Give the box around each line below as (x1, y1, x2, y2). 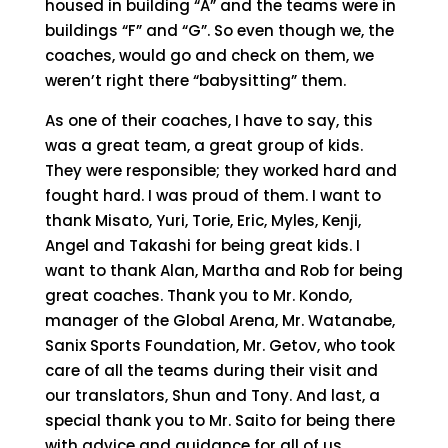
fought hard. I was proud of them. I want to (44, 185, 381, 206)
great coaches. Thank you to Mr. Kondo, (44, 285, 352, 306)
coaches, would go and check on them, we (44, 45, 374, 66)
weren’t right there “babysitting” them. (44, 70, 346, 91)
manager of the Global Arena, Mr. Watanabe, (44, 310, 395, 331)
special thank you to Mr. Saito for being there (44, 410, 395, 431)
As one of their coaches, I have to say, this (44, 110, 373, 131)
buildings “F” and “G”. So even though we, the (44, 20, 394, 41)
